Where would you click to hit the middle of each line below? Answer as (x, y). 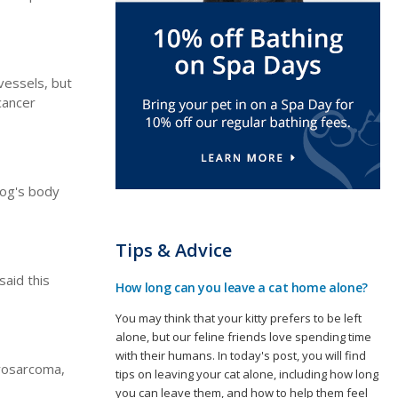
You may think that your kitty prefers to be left (239, 318)
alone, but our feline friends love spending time (243, 337)
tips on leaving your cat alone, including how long (247, 374)
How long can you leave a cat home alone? (242, 288)
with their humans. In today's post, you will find (241, 356)
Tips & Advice (174, 251)
